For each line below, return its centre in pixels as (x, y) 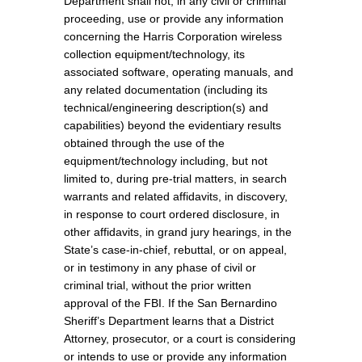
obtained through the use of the (144, 143)
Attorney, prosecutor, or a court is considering (179, 339)
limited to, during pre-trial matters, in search (175, 179)
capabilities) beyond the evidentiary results (172, 126)
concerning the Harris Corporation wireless (173, 37)
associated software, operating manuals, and (178, 72)
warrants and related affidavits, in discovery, (175, 197)
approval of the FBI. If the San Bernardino (170, 303)
